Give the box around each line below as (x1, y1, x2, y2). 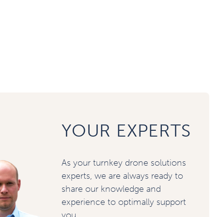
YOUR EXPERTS (62, 120, 191, 141)
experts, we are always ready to (62, 170, 183, 181)
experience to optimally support (62, 197, 186, 207)
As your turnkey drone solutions (62, 157, 186, 168)
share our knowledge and (62, 184, 161, 194)
